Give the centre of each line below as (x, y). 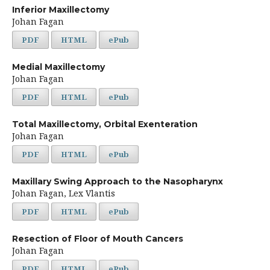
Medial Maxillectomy (58, 67)
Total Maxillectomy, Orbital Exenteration (105, 124)
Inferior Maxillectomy (60, 9)
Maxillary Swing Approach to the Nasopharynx (117, 181)
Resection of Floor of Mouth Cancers (97, 238)
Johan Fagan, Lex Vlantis (63, 193)
